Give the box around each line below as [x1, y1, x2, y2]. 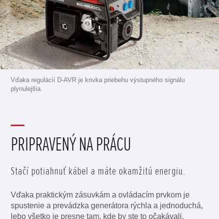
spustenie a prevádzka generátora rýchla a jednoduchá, [11, 201, 203, 210]
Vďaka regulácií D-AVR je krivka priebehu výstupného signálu [11, 76, 185, 84]
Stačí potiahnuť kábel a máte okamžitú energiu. [11, 164, 186, 178]
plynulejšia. [11, 85, 43, 93]
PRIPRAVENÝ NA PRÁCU [11, 132, 131, 157]
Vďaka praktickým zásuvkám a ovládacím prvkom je [11, 191, 190, 199]
